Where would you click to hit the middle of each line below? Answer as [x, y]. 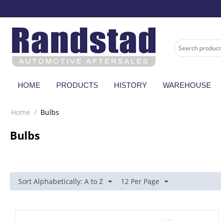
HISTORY [130, 85]
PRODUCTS [77, 85]
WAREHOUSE [187, 85]
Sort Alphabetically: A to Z [61, 181]
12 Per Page [140, 181]
